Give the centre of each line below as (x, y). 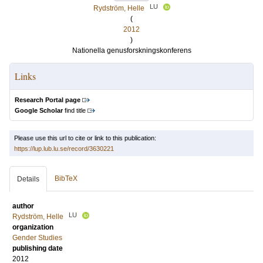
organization (33, 227)
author (23, 206)
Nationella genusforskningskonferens (131, 50)
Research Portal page (48, 100)
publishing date (38, 248)
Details (28, 179)
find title (74, 110)
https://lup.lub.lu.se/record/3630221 (64, 149)
